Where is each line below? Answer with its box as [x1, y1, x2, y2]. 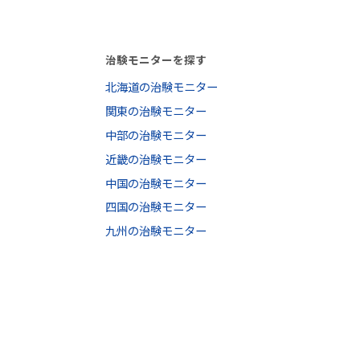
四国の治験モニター [104, 198, 207, 215]
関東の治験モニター [104, 102, 207, 120]
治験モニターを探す [104, 51, 207, 67]
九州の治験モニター [104, 222, 207, 239]
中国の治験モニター [104, 174, 207, 191]
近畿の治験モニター [104, 149, 207, 167]
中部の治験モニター [104, 126, 207, 144]
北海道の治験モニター [104, 78, 218, 96]
